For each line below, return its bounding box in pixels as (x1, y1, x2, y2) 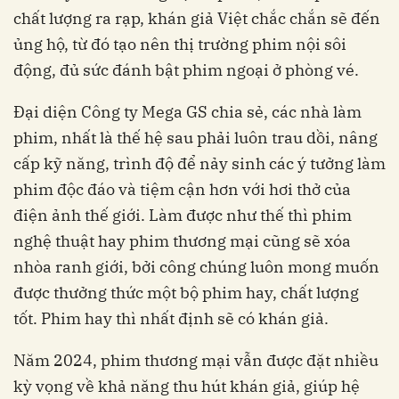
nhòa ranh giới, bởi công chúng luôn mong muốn (13, 256, 379, 278)
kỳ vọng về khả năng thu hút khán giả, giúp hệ (13, 376, 360, 397)
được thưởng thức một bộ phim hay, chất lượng (13, 282, 359, 304)
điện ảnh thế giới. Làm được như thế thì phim (13, 205, 352, 226)
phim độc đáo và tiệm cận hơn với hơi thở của (13, 179, 351, 200)
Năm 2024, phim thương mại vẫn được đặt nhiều (13, 350, 379, 371)
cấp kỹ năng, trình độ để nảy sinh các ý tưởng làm (13, 153, 386, 175)
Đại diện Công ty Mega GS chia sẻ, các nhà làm (13, 102, 362, 123)
